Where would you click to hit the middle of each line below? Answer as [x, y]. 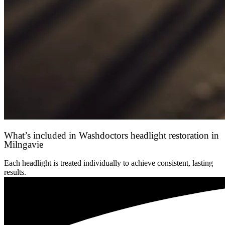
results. [15, 172]
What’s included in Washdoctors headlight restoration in [111, 136]
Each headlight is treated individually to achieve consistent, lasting [108, 163]
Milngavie [24, 145]
